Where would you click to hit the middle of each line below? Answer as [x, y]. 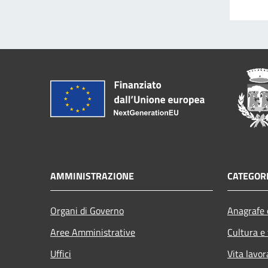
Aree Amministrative [93, 232]
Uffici [61, 253]
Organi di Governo [87, 210]
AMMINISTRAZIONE [92, 176]
